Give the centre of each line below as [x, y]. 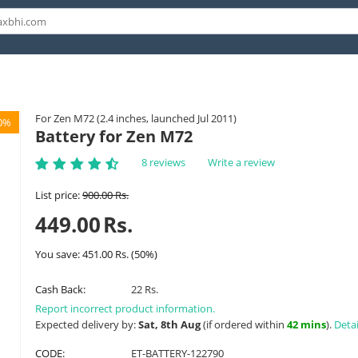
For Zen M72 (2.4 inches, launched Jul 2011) [136, 118]
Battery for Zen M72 [114, 136]
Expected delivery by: [87, 324]
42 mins [306, 324]
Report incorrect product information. [125, 308]
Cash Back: [60, 289]
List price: [58, 195]
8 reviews [163, 162]
